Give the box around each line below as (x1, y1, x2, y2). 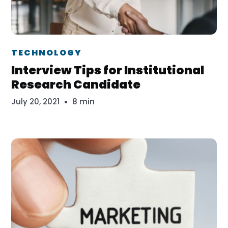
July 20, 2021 (11, 96, 60, 107)
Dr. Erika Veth (44, 40, 112, 53)
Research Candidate (11, 76, 141, 93)
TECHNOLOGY (11, 47, 82, 59)
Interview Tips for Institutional (11, 62, 205, 78)
